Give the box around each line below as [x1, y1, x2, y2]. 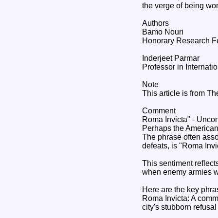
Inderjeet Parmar [142, 54, 200, 62]
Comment [142, 106, 176, 115]
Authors [142, 18, 169, 27]
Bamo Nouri [142, 27, 183, 36]
